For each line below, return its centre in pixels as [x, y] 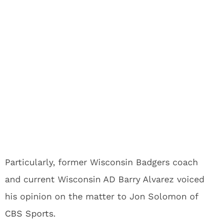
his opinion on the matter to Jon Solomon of [101, 196]
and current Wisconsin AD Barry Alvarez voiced [105, 179]
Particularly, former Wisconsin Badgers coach [101, 162]
